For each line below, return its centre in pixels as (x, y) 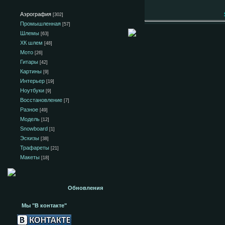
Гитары (29, 62)
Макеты (30, 157)
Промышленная (40, 24)
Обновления (85, 188)
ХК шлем (31, 43)
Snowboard (34, 129)
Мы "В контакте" (44, 205)
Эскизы (30, 138)
